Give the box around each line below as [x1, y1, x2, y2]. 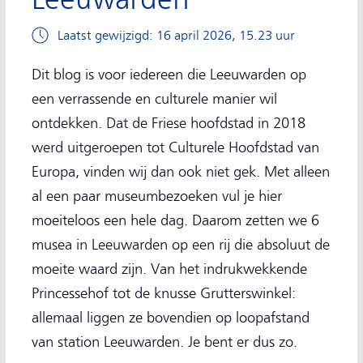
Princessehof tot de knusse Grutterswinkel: [32, 285, 296, 301]
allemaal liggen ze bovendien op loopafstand [32, 310, 310, 326]
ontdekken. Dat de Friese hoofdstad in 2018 [32, 115, 305, 131]
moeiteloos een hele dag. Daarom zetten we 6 [32, 212, 319, 228]
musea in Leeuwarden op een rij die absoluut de [32, 237, 330, 253]
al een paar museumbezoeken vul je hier [32, 188, 282, 204]
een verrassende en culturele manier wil [32, 91, 277, 107]
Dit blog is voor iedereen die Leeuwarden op [32, 66, 306, 83]
